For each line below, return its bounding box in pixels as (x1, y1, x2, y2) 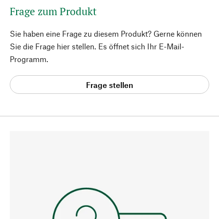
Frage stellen (86, 80, 133, 89)
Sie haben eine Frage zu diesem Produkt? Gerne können (10, 29, 202, 38)
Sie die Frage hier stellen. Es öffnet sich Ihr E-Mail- (10, 42, 184, 51)
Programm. (10, 54, 48, 64)
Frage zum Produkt (10, 4, 97, 18)
